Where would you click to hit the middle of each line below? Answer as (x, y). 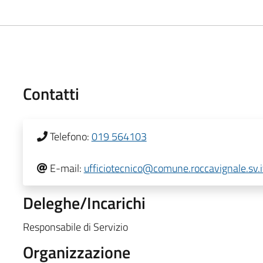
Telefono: (69, 136)
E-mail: (65, 168)
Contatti (51, 93)
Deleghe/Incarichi (84, 203)
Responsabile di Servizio (75, 227)
